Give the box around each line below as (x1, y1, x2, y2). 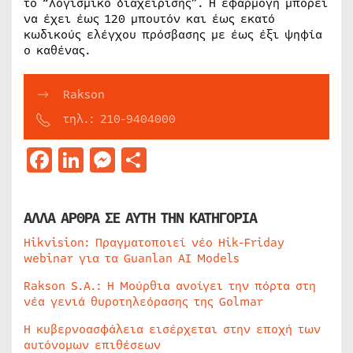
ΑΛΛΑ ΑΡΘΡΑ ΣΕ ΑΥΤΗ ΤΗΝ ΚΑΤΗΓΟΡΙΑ (24, 206, 257, 229)
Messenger (115, 141, 241, 177)
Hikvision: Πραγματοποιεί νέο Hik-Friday (24, 233, 284, 251)
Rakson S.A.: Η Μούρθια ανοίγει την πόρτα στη (24, 277, 316, 295)
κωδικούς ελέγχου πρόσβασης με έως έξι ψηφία (24, 26, 322, 43)
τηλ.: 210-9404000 (63, 110, 176, 128)
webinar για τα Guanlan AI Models (24, 249, 240, 267)
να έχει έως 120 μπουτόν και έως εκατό (24, 10, 275, 28)
